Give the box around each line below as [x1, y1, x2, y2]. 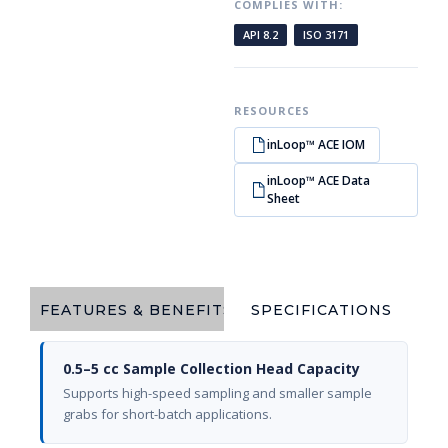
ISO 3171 [303, 26, 349, 42]
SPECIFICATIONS [250, 300, 392, 319]
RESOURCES [234, 102, 310, 118]
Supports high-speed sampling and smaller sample [63, 383, 372, 402]
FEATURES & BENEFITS [40, 300, 233, 319]
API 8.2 [243, 26, 278, 42]
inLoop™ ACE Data [266, 171, 370, 189]
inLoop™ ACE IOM [267, 135, 365, 153]
